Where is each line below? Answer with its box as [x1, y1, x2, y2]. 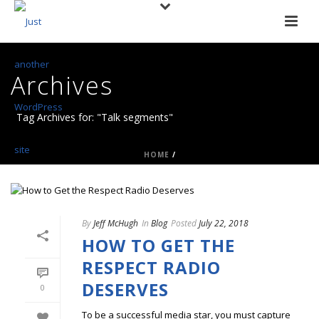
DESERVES [82, 278, 169, 302]
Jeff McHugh [93, 217, 138, 230]
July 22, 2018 [199, 217, 249, 230]
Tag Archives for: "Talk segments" [16, 110, 173, 124]
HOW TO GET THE [82, 234, 235, 258]
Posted [171, 217, 197, 230]
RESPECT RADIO [82, 256, 221, 280]
